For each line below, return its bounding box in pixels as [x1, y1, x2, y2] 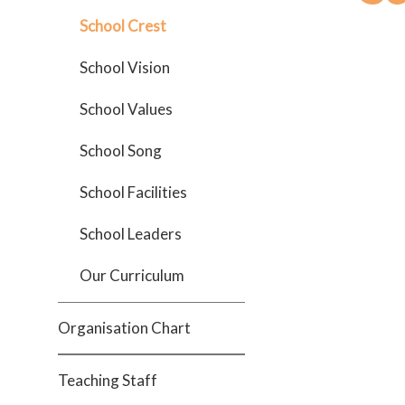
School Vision [80, 58, 170, 77]
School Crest [80, 16, 166, 35]
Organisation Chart [58, 318, 191, 337]
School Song [80, 141, 162, 160]
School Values [80, 99, 173, 118]
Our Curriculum [80, 266, 184, 285]
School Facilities [80, 183, 187, 202]
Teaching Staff [58, 371, 157, 390]
